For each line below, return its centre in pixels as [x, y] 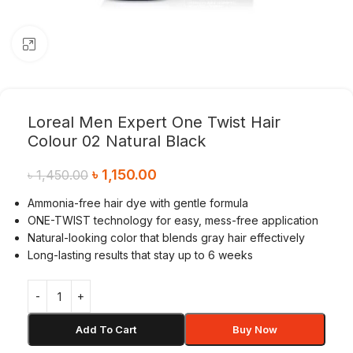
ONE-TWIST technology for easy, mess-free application [173, 220]
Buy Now [255, 329]
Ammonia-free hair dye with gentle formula [138, 203]
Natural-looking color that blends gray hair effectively [166, 238]
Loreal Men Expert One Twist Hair [154, 122]
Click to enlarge [85, 43]
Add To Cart [106, 329]
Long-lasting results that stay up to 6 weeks [140, 255]
